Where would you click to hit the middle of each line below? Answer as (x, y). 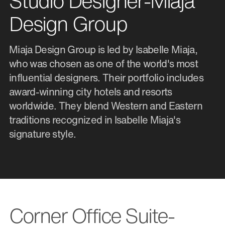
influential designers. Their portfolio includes (106, 78)
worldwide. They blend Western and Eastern (106, 106)
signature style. (43, 134)
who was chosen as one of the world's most (104, 64)
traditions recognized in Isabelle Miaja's (95, 120)
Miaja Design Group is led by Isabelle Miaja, (103, 50)
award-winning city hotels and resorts (91, 92)
